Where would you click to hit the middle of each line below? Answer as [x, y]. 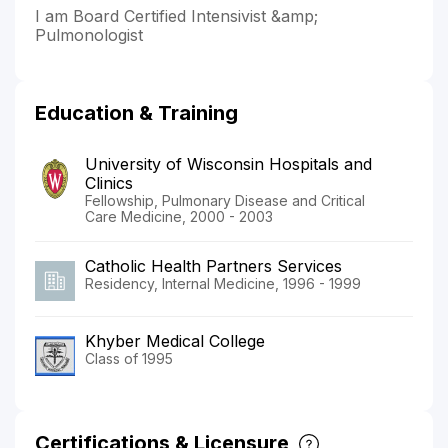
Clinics [109, 182]
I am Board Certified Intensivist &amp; [176, 15]
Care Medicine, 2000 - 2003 [179, 216]
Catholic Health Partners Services [213, 265]
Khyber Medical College [175, 340]
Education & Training [136, 112]
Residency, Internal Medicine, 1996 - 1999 [223, 283]
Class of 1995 [129, 358]
